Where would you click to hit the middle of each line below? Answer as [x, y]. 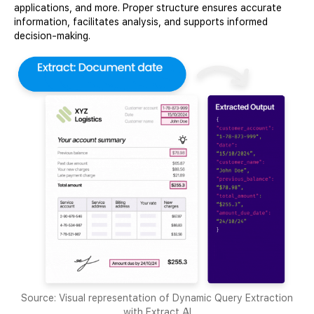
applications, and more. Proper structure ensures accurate [148, 7]
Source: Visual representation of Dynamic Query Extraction [157, 298]
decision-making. [52, 35]
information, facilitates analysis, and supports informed [141, 21]
